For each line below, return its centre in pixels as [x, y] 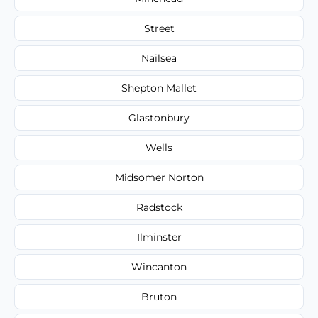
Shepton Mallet [159, 88]
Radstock [159, 207]
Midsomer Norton [159, 177]
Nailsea [159, 58]
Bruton [159, 296]
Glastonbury [159, 117]
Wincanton [159, 267]
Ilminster [159, 237]
